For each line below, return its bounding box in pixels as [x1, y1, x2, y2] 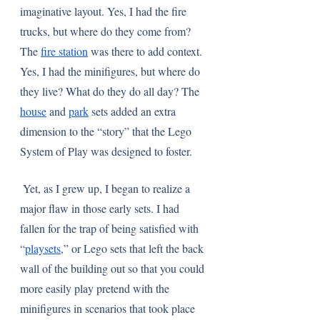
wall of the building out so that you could [20, 261, 207, 276]
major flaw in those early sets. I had [20, 201, 182, 216]
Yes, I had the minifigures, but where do [20, 64, 203, 79]
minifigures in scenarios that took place [20, 301, 198, 316]
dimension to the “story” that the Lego [20, 124, 194, 139]
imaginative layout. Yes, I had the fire [20, 4, 189, 19]
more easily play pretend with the [20, 281, 172, 296]
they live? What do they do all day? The [20, 84, 202, 99]
